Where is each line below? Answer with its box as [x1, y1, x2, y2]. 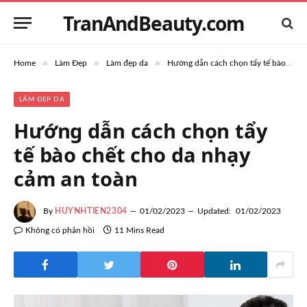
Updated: [197, 207, 231, 216]
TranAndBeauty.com [62, 10, 245, 36]
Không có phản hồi [25, 226, 95, 234]
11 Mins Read [114, 226, 164, 234]
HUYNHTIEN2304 [55, 207, 127, 216]
